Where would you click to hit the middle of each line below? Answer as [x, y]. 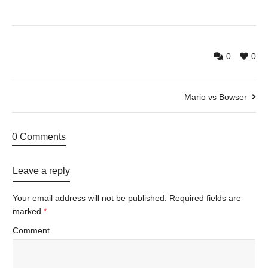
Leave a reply [41, 171]
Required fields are [205, 198]
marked [28, 211]
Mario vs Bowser [216, 97]
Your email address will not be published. [90, 198]
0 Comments [39, 137]
